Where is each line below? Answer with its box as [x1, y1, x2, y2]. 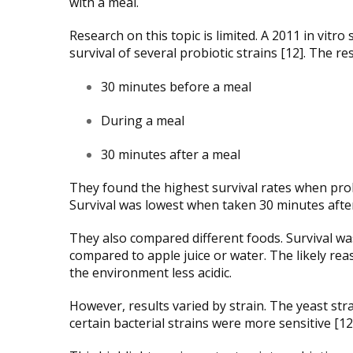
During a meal [101, 111, 184, 129]
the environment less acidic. [69, 263, 232, 281]
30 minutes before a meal [101, 77, 251, 95]
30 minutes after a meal [101, 145, 240, 163]
